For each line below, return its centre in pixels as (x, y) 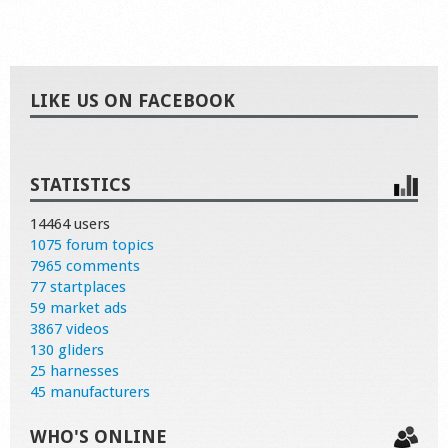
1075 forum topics (92, 244)
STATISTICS (80, 184)
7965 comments (85, 265)
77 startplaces (78, 286)
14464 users (70, 223)
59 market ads (78, 307)
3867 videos (69, 328)
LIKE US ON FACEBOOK (132, 100)
